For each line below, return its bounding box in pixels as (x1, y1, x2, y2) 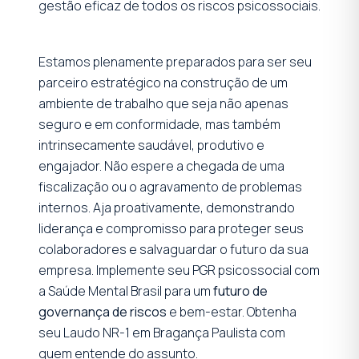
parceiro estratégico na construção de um (38, 73, 288, 91)
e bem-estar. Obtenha (167, 302, 296, 321)
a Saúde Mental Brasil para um (38, 281, 213, 300)
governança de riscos (38, 302, 167, 321)
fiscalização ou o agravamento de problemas (38, 177, 302, 196)
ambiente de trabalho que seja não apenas (38, 94, 288, 112)
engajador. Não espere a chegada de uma (38, 156, 284, 175)
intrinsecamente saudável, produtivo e (38, 135, 264, 154)
